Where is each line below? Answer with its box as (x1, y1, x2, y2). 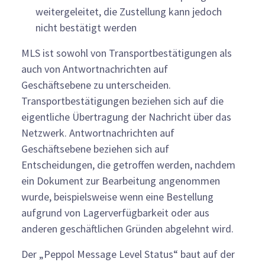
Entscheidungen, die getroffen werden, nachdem (21, 157, 235, 172)
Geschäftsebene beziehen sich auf (21, 141, 169, 156)
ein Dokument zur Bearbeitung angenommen (21, 173, 220, 188)
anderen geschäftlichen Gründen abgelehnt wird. (21, 221, 234, 235)
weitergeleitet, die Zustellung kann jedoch (35, 4, 222, 18)
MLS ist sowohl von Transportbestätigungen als (21, 46, 232, 60)
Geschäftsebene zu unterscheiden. (21, 77, 171, 92)
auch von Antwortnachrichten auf (21, 62, 168, 76)
